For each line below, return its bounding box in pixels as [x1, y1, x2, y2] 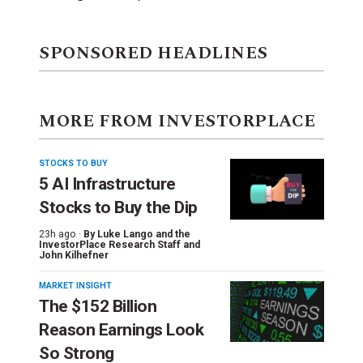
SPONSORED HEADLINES [39, 40, 268, 66]
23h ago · [39, 228, 81, 240]
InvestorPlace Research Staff [39, 238, 181, 250]
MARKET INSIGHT [39, 280, 112, 291]
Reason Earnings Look [39, 319, 203, 340]
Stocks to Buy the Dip [39, 197, 198, 217]
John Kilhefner [39, 249, 109, 261]
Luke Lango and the [97, 228, 190, 240]
